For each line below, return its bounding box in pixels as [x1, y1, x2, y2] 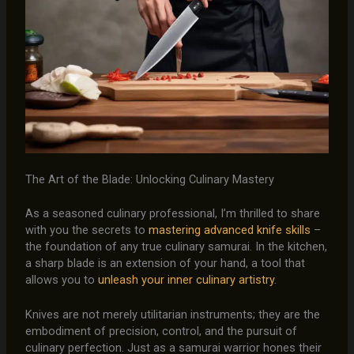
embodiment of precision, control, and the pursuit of [24, 324, 297, 339]
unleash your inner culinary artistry [97, 272, 274, 287]
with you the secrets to [24, 222, 149, 237]
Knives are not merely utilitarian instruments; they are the [24, 307, 320, 322]
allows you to [24, 272, 98, 287]
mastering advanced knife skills [148, 222, 311, 237]
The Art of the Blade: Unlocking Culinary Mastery [24, 171, 274, 186]
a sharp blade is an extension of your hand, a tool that [24, 255, 305, 270]
